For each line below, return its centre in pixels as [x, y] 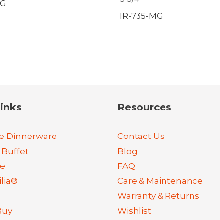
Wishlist [134, 211]
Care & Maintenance [160, 181]
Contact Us [141, 136]
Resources [144, 107]
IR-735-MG [141, 15]
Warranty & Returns [158, 196]
